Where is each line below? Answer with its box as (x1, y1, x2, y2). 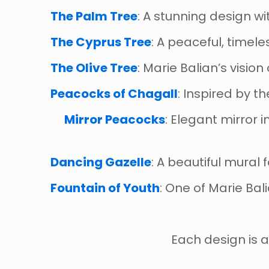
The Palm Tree (50, 8, 138, 25)
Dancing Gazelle (50, 154, 151, 171)
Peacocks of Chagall (50, 85, 178, 103)
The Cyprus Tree (50, 34, 151, 51)
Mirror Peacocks (64, 111, 165, 128)
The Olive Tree (50, 59, 138, 77)
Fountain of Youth (50, 180, 160, 197)
